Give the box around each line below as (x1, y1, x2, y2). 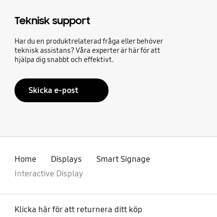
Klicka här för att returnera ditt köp (14, 204, 142, 215)
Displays (50, 154, 82, 165)
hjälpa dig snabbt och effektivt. (14, 55, 114, 64)
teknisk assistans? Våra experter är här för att (14, 46, 160, 55)
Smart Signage (96, 154, 150, 165)
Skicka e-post (29, 85, 79, 95)
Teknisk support (14, 14, 90, 27)
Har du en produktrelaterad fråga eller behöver (14, 36, 163, 46)
